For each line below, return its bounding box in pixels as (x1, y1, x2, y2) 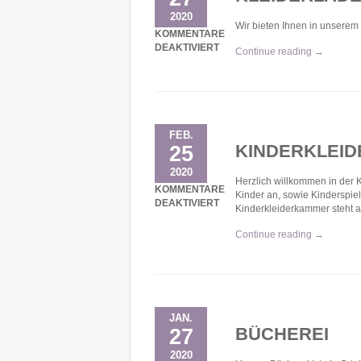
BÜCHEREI (235, 324, 329, 344)
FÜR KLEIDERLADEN (180, 55, 280, 66)
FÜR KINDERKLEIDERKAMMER (180, 210, 328, 222)
